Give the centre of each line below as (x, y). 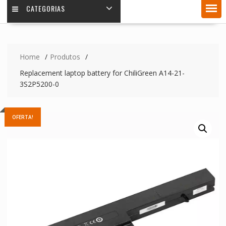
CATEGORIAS (45, 8)
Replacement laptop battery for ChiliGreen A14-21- (102, 73)
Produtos (65, 56)
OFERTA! (22, 117)
